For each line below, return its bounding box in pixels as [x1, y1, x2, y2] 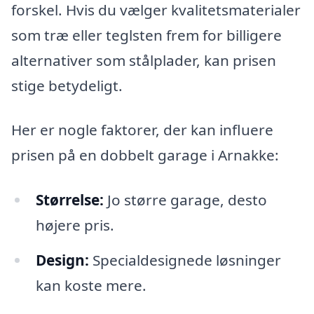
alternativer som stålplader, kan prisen [11, 50, 276, 70]
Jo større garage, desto [103, 189, 267, 210]
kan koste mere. [35, 275, 146, 295]
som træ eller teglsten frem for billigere [11, 25, 282, 45]
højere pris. [35, 214, 114, 235]
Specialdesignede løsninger [88, 250, 281, 270]
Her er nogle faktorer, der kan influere [11, 120, 273, 140]
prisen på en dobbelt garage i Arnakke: [11, 145, 279, 165]
